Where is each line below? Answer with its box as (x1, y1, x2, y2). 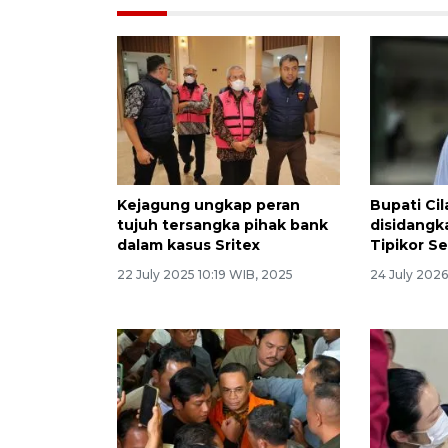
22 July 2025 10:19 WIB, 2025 (117, 267, 293, 283)
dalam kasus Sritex (117, 236, 260, 255)
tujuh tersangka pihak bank (117, 216, 328, 235)
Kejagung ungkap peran (117, 196, 300, 215)
